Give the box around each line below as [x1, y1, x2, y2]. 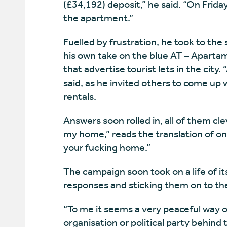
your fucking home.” [63, 142, 150, 154]
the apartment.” [63, 12, 133, 24]
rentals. [63, 91, 96, 102]
